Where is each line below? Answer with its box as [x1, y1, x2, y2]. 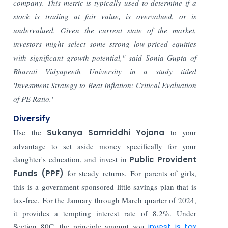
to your [164, 127, 197, 137]
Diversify [13, 112, 51, 124]
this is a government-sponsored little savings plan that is [13, 181, 196, 192]
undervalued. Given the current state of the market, [13, 24, 196, 35]
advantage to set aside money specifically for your [13, 140, 196, 151]
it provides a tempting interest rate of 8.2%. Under [13, 208, 196, 218]
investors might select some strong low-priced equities [13, 38, 196, 49]
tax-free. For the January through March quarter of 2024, [13, 194, 196, 205]
